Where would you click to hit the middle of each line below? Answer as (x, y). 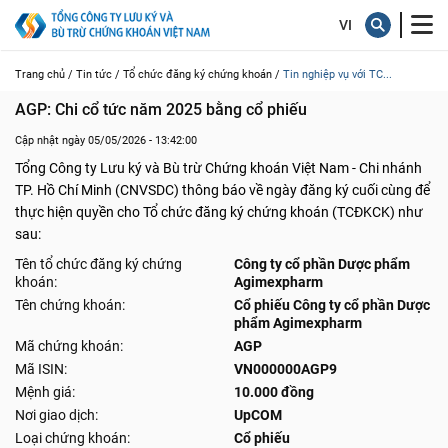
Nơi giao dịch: (56, 415)
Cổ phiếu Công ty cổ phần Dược (332, 305)
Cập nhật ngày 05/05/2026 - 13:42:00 (106, 140)
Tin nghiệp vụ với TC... (337, 74)
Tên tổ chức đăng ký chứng (98, 264)
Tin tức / (98, 74)
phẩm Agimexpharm (298, 323)
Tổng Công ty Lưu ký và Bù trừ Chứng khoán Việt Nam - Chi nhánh (218, 168)
